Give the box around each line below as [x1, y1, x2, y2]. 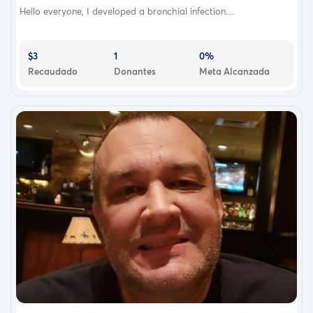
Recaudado [28, 64, 78, 78]
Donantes [113, 64, 156, 78]
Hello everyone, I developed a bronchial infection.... [20, 4, 234, 17]
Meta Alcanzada [199, 64, 270, 78]
